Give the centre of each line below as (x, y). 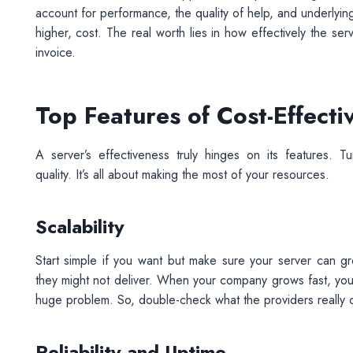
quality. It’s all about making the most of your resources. (184, 175)
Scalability (80, 227)
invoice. (57, 52)
